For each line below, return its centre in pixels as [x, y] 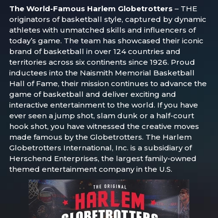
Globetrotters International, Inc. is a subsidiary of [101, 148]
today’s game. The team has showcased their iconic [107, 41]
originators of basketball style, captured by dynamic [108, 19]
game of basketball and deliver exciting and [93, 94]
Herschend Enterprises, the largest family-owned [103, 158]
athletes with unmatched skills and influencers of [103, 30]
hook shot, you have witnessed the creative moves [104, 126]
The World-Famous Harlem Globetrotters [91, 9]
